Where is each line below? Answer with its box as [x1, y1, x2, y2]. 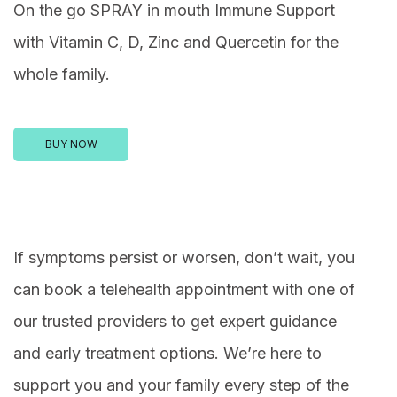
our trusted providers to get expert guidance [13, 312, 337, 331]
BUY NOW [44, 137, 97, 152]
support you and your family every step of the [13, 376, 349, 395]
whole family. [13, 65, 110, 84]
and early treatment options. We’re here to [13, 344, 322, 363]
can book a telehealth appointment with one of [13, 280, 355, 300]
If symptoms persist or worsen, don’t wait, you [13, 248, 354, 268]
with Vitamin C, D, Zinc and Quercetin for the [13, 33, 339, 52]
